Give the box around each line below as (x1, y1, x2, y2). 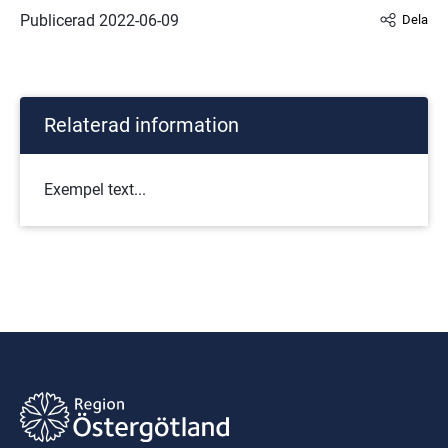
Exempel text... (44, 179, 146, 199)
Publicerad (20, 10, 99, 30)
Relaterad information (44, 112, 239, 137)
